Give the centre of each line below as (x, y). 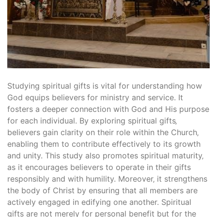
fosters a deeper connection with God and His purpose (108, 109)
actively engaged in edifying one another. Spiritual (99, 202)
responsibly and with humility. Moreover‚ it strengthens (107, 179)
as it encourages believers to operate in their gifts (99, 167)
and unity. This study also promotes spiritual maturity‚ (105, 156)
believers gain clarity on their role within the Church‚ (103, 132)
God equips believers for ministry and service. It (95, 98)
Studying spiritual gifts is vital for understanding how (105, 86)
